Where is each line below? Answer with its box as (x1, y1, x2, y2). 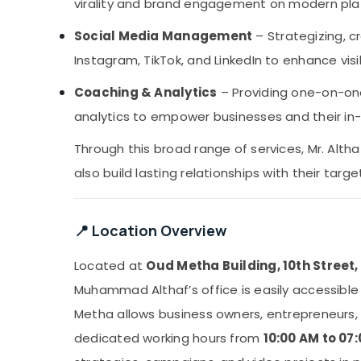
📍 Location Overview (74, 221, 226, 241)
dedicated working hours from (74, 330, 263, 347)
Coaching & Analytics (74, 84, 218, 102)
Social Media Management (74, 27, 253, 45)
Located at (74, 257, 147, 275)
